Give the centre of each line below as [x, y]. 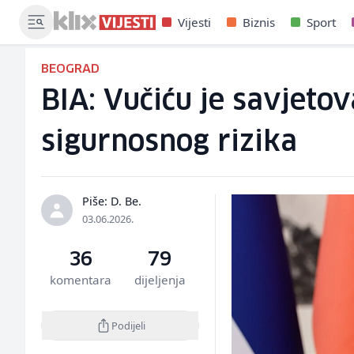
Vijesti [194, 22]
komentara [81, 280]
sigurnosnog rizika [169, 143]
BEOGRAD [70, 69]
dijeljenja [160, 280]
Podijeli [128, 325]
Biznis [259, 22]
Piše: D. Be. [112, 201]
